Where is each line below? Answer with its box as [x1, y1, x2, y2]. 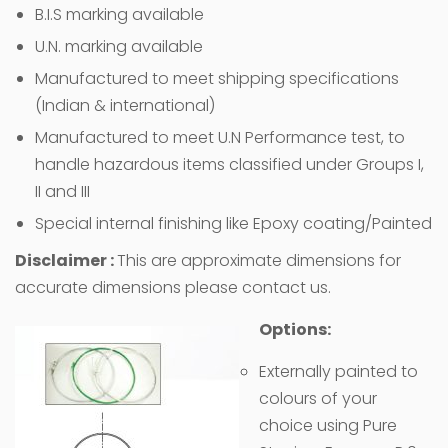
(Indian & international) [35, 93, 215, 117]
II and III [35, 179, 90, 203]
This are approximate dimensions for [117, 248, 401, 272]
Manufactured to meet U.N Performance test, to [35, 125, 405, 149]
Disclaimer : [15, 248, 117, 272]
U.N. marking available [35, 34, 203, 58]
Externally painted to [259, 359, 418, 383]
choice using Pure [259, 413, 397, 437]
